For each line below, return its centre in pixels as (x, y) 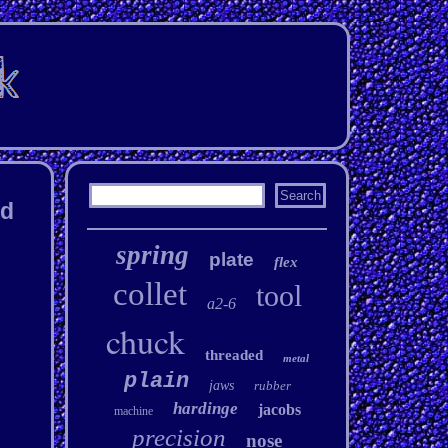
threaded (233, 355)
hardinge (205, 408)
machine (133, 411)
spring (153, 255)
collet (149, 294)
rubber (272, 385)
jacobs (279, 409)
